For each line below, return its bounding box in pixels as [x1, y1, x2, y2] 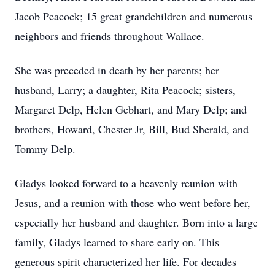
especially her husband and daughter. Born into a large [15, 215, 258, 230]
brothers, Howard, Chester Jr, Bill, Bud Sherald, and [15, 122, 249, 136]
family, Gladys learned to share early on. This [15, 234, 219, 249]
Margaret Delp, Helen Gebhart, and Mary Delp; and [15, 102, 247, 117]
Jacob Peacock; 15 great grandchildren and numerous [15, 9, 252, 23]
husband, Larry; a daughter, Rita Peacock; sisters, [15, 82, 236, 97]
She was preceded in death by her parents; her [15, 63, 219, 77]
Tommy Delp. [15, 141, 76, 156]
